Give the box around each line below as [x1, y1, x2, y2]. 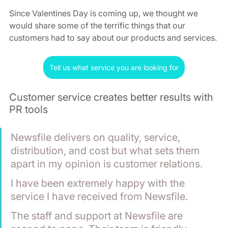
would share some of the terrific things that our [9, 20, 187, 31]
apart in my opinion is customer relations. [11, 157, 205, 170]
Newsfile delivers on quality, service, [11, 131, 183, 144]
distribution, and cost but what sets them [11, 144, 202, 157]
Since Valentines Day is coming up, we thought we [9, 8, 200, 18]
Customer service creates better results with [9, 91, 216, 103]
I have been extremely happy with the [11, 177, 187, 189]
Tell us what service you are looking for [49, 63, 179, 72]
